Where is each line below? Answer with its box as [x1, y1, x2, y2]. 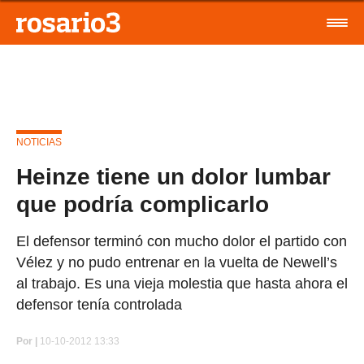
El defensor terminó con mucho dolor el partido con [16, 233, 347, 249]
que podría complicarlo [16, 192, 269, 217]
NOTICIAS [16, 136, 62, 148]
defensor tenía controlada [16, 297, 182, 313]
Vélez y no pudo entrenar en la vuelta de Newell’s [16, 254, 337, 271]
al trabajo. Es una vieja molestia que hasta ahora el [16, 275, 348, 292]
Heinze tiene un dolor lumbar [16, 164, 331, 189]
